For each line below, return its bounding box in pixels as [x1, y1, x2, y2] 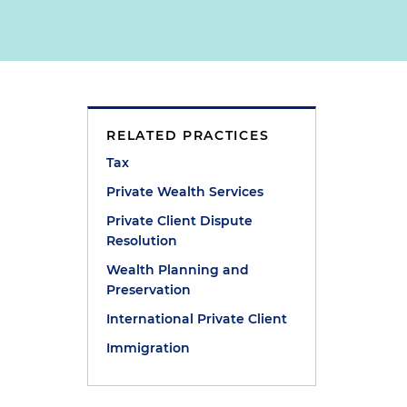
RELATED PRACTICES [106, 127, 270, 144]
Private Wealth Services [106, 184, 264, 200]
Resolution [106, 233, 178, 249]
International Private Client [106, 311, 288, 327]
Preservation [106, 282, 192, 298]
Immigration [106, 340, 191, 356]
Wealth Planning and [106, 262, 250, 278]
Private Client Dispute [106, 213, 253, 229]
